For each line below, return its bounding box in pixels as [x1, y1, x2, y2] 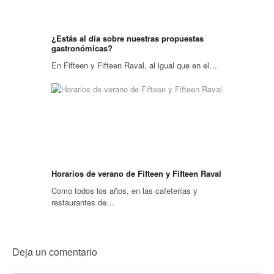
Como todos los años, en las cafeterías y [51, 184, 198, 196]
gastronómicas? [51, 42, 113, 54]
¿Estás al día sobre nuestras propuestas [51, 32, 204, 44]
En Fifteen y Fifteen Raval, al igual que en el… [51, 59, 217, 71]
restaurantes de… [51, 196, 114, 208]
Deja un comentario [12, 244, 97, 259]
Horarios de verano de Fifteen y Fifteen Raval [51, 167, 221, 179]
